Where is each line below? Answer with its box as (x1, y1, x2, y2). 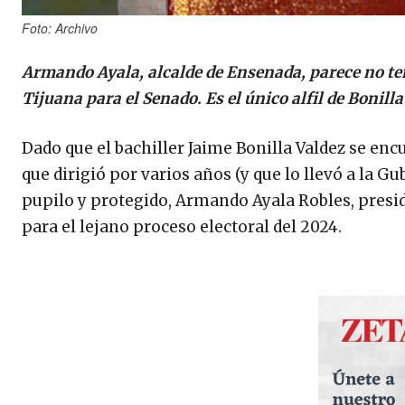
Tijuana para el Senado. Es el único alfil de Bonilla (22, 89, 403, 109)
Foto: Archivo (22, 19, 98, 38)
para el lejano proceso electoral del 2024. (22, 217, 342, 238)
